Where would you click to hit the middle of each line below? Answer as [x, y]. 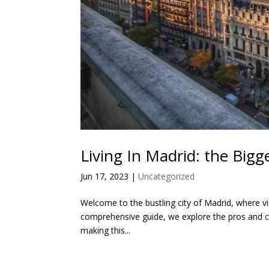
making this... [106, 231]
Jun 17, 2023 [105, 177]
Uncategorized [167, 177]
